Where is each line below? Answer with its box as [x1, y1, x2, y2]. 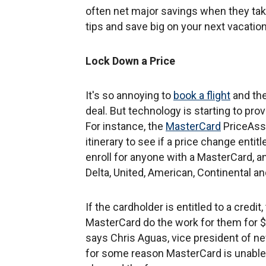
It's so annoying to [85, 88, 173, 102]
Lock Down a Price [85, 54, 175, 67]
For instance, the [85, 119, 166, 132]
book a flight [173, 88, 230, 102]
